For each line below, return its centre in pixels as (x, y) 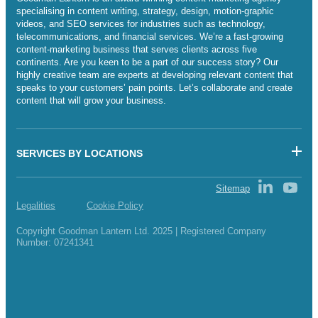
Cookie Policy (115, 206)
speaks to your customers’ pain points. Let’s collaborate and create (154, 88)
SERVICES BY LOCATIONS (79, 154)
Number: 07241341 (55, 243)
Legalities (36, 206)
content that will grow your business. (91, 101)
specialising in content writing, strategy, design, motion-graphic (145, 11)
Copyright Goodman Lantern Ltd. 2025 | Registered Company (141, 231)
